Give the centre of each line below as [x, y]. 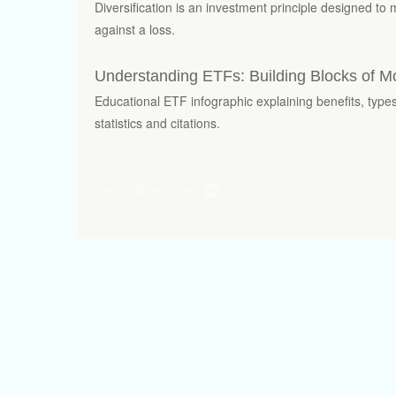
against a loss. [135, 29]
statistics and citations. [157, 122]
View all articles [147, 190]
